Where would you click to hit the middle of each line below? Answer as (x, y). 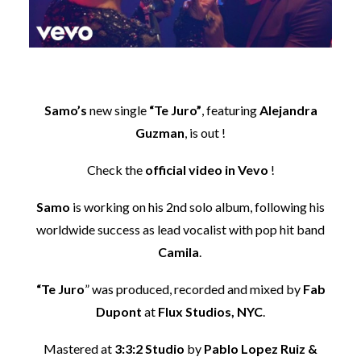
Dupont (119, 311)
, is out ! (205, 132)
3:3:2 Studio (149, 348)
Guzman (160, 132)
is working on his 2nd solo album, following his (197, 206)
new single (118, 110)
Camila (178, 251)
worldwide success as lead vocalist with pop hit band (180, 229)
